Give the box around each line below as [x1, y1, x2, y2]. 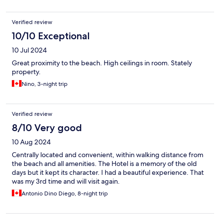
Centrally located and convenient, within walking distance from [12, 150, 203, 160]
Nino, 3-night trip [22, 80, 68, 88]
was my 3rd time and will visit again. [12, 177, 120, 186]
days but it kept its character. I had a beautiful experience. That [12, 168, 204, 177]
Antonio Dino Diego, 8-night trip [22, 190, 108, 198]
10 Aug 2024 [12, 137, 51, 147]
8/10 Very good [12, 122, 82, 134]
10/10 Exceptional [12, 30, 90, 42]
